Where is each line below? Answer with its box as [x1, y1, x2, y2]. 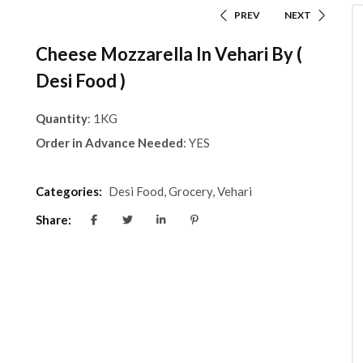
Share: [35, 212, 71, 228]
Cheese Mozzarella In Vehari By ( [35, 42, 302, 65]
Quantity [35, 110, 88, 126]
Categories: [35, 183, 102, 199]
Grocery [168, 183, 212, 199]
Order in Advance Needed [35, 135, 183, 150]
